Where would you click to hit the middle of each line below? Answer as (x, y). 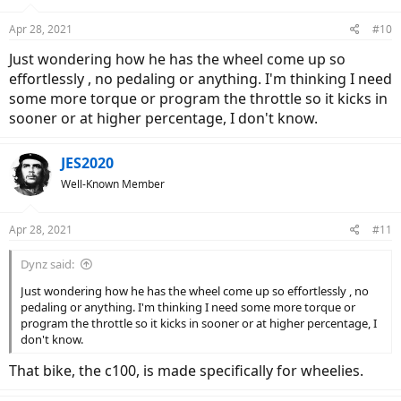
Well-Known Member (113, 183)
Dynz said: (47, 264)
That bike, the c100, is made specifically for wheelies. (186, 370)
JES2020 (87, 162)
